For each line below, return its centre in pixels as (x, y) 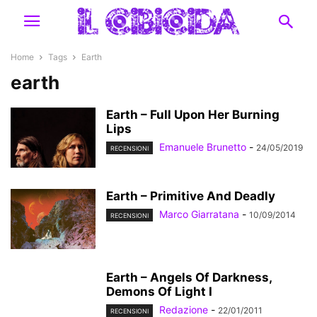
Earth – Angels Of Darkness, (189, 277)
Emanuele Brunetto (203, 147)
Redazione (184, 310)
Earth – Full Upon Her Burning (193, 115)
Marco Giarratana (199, 214)
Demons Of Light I (159, 292)
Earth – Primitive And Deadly (191, 196)
